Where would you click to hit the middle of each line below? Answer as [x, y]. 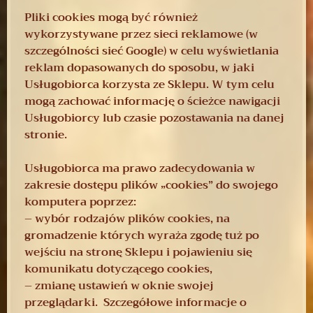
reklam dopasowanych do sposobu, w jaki [139, 67]
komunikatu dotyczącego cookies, [118, 269]
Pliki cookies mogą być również [111, 17]
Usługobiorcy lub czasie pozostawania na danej [154, 118]
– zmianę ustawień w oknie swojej [119, 285]
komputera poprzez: [80, 202]
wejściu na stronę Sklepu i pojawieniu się [138, 252]
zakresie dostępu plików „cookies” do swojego [151, 185]
